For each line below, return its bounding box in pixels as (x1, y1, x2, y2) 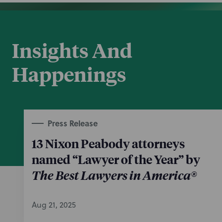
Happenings (12, 61, 126, 87)
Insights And (12, 37, 132, 63)
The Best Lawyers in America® (32, 167, 197, 183)
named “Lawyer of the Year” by (32, 151, 200, 167)
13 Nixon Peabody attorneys (32, 135, 185, 151)
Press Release (48, 117, 98, 129)
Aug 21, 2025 (32, 199, 76, 210)
